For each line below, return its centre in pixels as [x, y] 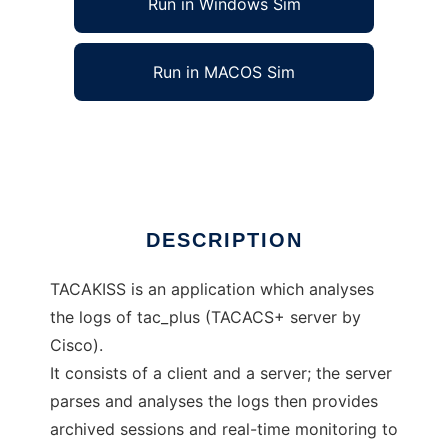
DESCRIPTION [224, 240]
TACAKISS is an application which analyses [212, 289]
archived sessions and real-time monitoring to [224, 429]
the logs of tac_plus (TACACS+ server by [205, 317]
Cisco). [76, 345]
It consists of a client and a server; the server [221, 373]
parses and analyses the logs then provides [214, 401]
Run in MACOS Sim [224, 72]
